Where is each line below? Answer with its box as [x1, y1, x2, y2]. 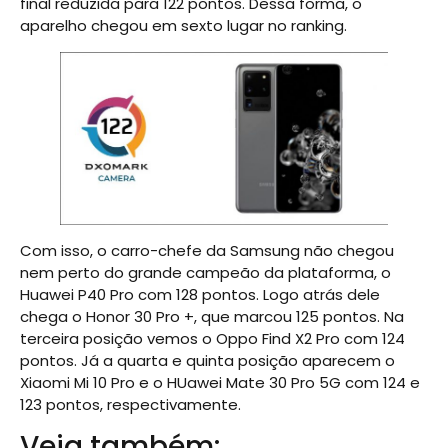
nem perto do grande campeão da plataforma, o [20, 262, 391, 284]
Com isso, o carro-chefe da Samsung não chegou [20, 240, 394, 262]
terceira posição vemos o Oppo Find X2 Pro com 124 [20, 328, 405, 350]
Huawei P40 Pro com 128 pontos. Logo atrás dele [20, 284, 380, 306]
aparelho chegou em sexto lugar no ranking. [20, 15, 347, 37]
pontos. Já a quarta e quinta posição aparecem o [20, 350, 395, 372]
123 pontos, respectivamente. [20, 394, 241, 416]
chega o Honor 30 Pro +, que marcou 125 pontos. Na [20, 306, 404, 328]
